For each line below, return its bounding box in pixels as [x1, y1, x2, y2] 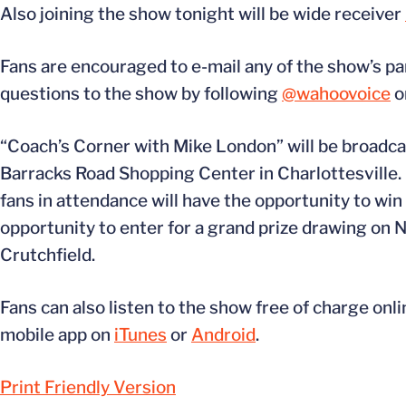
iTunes [114, 324, 167, 345]
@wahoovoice [282, 83, 391, 104]
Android [191, 324, 256, 345]
